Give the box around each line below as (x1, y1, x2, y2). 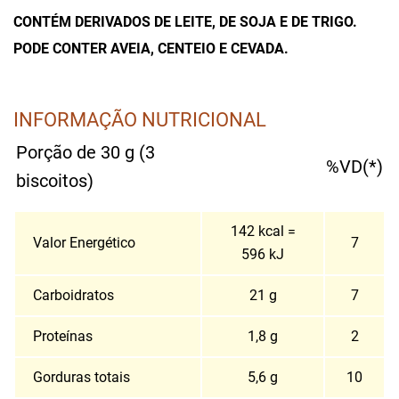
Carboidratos (33, 287, 114, 304)
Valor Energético (33, 234, 135, 251)
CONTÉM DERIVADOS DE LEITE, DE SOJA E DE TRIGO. (13, 13, 357, 30)
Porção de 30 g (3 (16, 142, 155, 163)
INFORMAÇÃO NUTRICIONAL (13, 108, 266, 131)
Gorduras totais (33, 369, 130, 386)
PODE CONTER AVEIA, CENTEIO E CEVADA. (13, 40, 289, 57)
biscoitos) (16, 170, 94, 191)
